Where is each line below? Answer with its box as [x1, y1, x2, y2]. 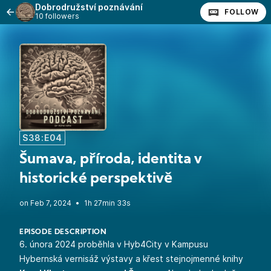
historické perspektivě [19, 172, 172, 186]
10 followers [35, 11, 79, 21]
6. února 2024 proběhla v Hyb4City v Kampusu [19, 239, 208, 249]
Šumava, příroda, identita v [19, 152, 202, 167]
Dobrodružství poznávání [35, 2, 143, 12]
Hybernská [19, 253, 65, 264]
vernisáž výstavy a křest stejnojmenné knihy [65, 253, 243, 264]
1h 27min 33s [84, 198, 131, 207]
